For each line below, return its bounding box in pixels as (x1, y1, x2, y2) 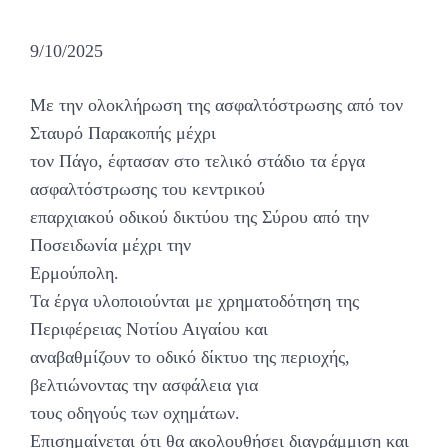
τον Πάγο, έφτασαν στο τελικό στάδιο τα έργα (30, 151, 365, 172)
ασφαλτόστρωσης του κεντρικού (30, 179, 265, 200)
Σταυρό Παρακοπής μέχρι (30, 123, 216, 144)
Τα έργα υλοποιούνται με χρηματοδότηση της (30, 291, 359, 312)
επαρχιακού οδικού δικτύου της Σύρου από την (30, 207, 369, 228)
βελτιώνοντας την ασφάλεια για (30, 375, 258, 396)
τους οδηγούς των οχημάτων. (30, 403, 240, 424)
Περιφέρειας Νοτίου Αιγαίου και (30, 319, 268, 340)
